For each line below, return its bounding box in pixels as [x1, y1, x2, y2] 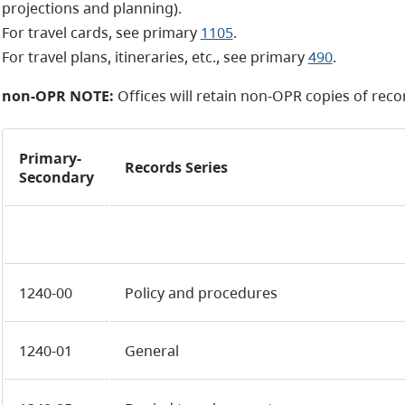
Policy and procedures [124, 283, 278, 303]
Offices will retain [117, 86, 240, 106]
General [124, 341, 179, 361]
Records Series [124, 157, 228, 177]
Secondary [18, 167, 94, 187]
